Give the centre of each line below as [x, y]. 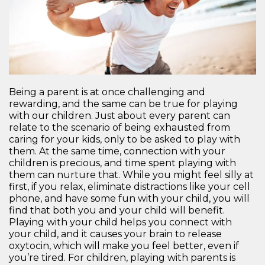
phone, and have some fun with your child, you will [129, 198]
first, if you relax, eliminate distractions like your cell [130, 186]
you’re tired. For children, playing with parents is [122, 257]
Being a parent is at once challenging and [107, 92]
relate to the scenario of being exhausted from [119, 127]
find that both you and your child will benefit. [117, 210]
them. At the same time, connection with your [117, 151]
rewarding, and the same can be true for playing [123, 104]
